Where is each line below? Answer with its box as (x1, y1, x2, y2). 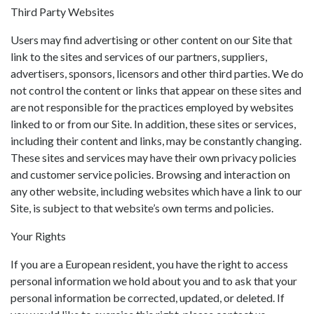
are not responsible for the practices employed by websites (11, 100, 294, 114)
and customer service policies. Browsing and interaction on (11, 168, 290, 181)
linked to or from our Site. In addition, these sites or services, (11, 117, 296, 130)
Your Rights (11, 229, 66, 243)
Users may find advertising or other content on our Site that (11, 33, 292, 46)
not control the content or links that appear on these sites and (11, 83, 301, 97)
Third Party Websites (11, 5, 114, 18)
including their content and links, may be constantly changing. (11, 134, 301, 147)
